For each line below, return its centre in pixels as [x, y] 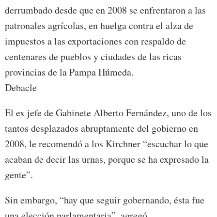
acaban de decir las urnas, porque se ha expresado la [107, 159]
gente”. [19, 175]
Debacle [21, 88]
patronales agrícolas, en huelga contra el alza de [99, 26]
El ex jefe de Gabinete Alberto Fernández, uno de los [108, 113]
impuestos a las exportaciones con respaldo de [95, 41]
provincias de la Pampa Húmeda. [69, 72]
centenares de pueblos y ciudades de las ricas [93, 57]
